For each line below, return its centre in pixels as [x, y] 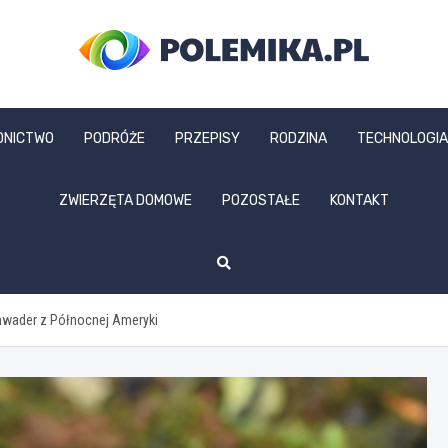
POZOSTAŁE [261, 200]
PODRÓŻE [114, 138]
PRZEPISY [207, 138]
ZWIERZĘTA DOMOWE [125, 200]
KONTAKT [359, 200]
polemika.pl [170, 98]
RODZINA [298, 138]
